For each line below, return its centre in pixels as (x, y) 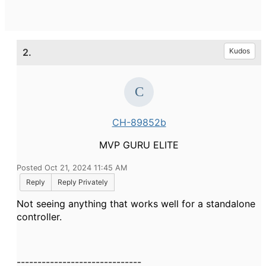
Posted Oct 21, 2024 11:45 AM (72, 168)
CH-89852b (139, 122)
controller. (39, 217)
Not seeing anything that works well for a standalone (136, 204)
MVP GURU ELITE (139, 145)
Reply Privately (83, 182)
